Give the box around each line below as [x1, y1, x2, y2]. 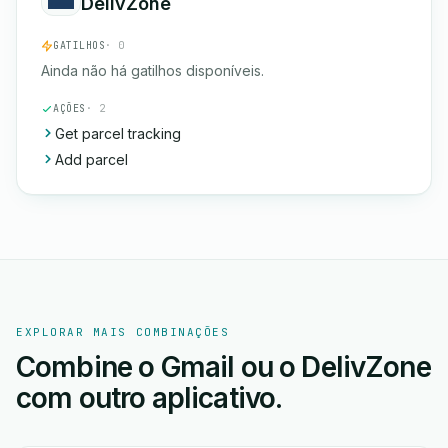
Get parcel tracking [55, 125, 181, 142]
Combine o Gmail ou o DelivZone [16, 350, 431, 384]
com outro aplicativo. [16, 381, 283, 415]
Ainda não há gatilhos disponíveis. [41, 62, 264, 79]
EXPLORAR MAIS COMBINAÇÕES [16, 325, 230, 339]
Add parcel [55, 151, 128, 168]
